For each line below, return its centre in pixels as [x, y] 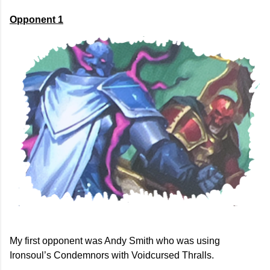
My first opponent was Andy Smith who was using [115, 241]
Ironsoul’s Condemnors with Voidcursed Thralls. [113, 256]
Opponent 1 [36, 20]
